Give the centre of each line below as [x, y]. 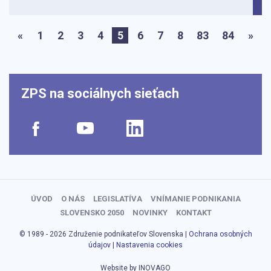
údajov [100, 245]
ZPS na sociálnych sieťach [100, 94]
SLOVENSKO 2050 [92, 213]
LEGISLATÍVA [117, 199]
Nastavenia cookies [149, 245]
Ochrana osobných [220, 234]
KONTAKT [194, 213]
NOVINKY [150, 213]
